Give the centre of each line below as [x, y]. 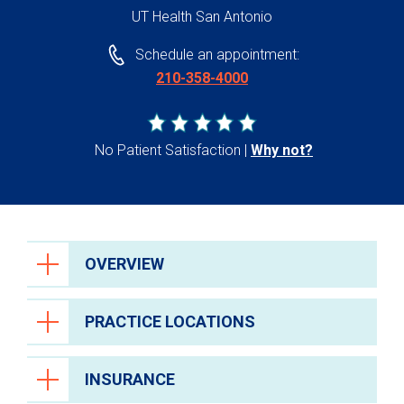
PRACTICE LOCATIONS [170, 322]
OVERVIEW [124, 264]
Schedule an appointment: [217, 55]
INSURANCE [130, 380]
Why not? [282, 151]
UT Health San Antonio [202, 17]
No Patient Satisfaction [168, 151]
